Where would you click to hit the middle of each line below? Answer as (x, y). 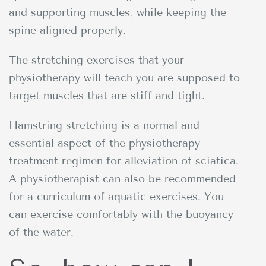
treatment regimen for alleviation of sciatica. (124, 161)
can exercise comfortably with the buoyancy (121, 214)
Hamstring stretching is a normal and (104, 125)
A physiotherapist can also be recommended (122, 178)
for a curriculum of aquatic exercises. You (116, 196)
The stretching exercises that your (96, 60)
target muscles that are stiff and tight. (107, 95)
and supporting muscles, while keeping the (118, 12)
